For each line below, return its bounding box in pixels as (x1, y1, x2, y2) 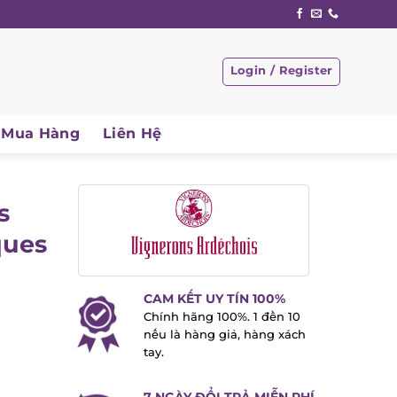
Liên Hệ (96, 125, 155, 142)
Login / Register (223, 63, 327, 77)
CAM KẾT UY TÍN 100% (136, 291, 279, 307)
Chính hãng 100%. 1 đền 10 (136, 310, 294, 324)
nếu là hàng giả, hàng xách (136, 328, 300, 342)
